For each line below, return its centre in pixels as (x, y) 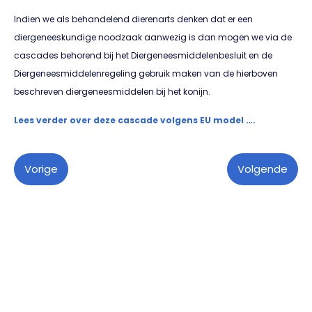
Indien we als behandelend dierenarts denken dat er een (133, 19)
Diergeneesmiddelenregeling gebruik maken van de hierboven (146, 74)
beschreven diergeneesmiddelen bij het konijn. (112, 92)
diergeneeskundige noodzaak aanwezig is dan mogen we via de (153, 38)
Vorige (41, 169)
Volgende (263, 169)
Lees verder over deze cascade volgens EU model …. (135, 120)
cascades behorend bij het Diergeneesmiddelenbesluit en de (143, 56)
